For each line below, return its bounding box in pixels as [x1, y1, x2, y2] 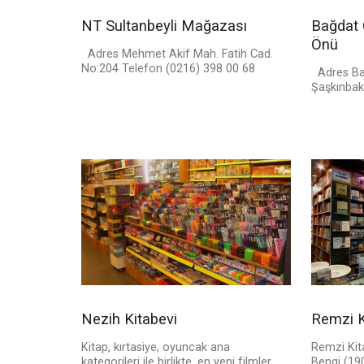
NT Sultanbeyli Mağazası [81, 17, 247, 35]
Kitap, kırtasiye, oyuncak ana [81, 340, 230, 355]
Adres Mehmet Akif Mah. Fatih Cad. [81, 47, 273, 62]
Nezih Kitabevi [81, 310, 177, 328]
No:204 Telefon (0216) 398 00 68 [81, 62, 255, 76]
